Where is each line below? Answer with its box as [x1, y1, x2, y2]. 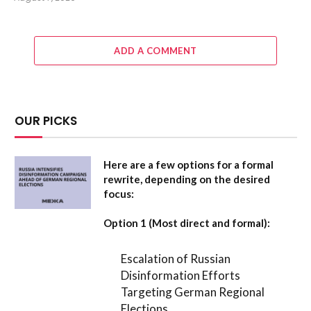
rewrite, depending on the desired [103, 172, 270, 185]
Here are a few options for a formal [103, 158, 274, 171]
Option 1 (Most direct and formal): [103, 216, 270, 229]
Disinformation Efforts [121, 268, 241, 283]
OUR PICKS [15, 112, 77, 129]
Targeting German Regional [121, 285, 265, 300]
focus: [103, 187, 134, 200]
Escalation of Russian [121, 251, 231, 267]
